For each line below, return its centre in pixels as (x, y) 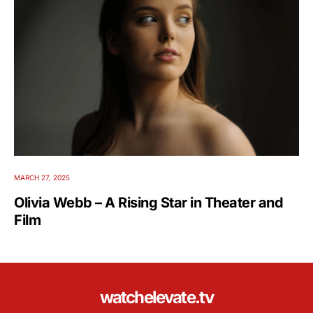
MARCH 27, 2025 (42, 178)
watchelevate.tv (156, 298)
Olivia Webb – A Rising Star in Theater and (148, 203)
